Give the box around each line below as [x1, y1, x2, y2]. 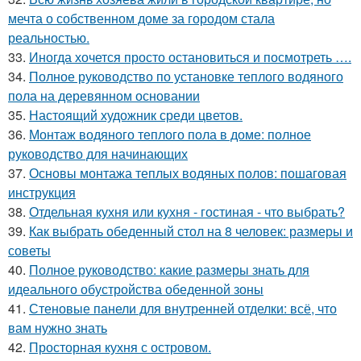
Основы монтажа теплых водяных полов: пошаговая [29, 163, 346, 182]
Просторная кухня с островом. [29, 337, 211, 356]
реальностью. [8, 27, 89, 47]
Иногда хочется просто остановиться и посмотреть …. [29, 47, 351, 66]
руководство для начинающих [8, 143, 188, 163]
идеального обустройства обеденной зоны [8, 279, 263, 298]
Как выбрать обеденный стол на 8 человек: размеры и [29, 221, 353, 240]
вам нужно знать [8, 317, 107, 337]
